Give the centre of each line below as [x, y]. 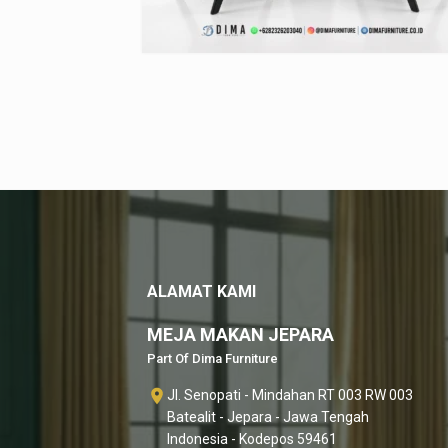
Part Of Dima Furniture [212, 358]
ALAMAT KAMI [201, 291]
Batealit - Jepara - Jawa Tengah [268, 416]
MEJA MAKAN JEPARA [240, 334]
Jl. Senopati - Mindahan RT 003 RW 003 [290, 394]
